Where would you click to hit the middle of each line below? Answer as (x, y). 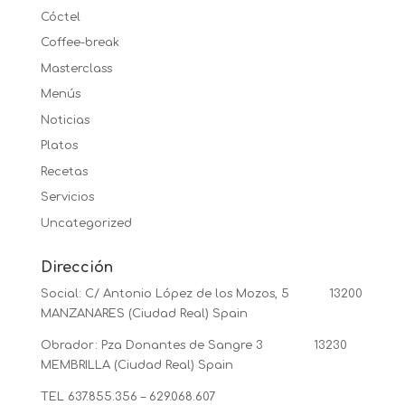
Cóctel (60, 17)
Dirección (76, 267)
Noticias (65, 120)
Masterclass (76, 68)
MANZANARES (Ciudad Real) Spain (144, 313)
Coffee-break (80, 43)
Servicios (67, 198)
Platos (59, 146)
